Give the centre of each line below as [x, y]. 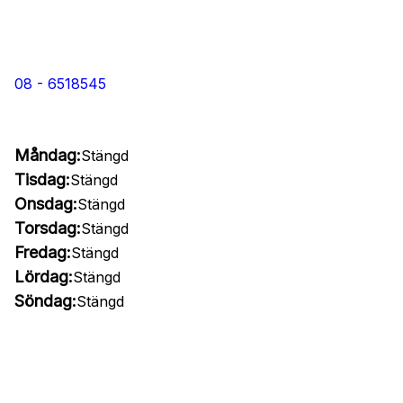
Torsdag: [48, 228]
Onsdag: [46, 204]
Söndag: [45, 301]
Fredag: [43, 252]
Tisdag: [42, 179]
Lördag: [44, 277]
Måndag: [48, 155]
